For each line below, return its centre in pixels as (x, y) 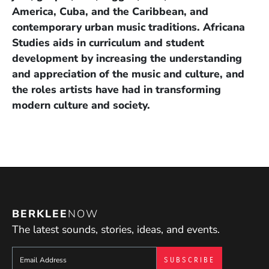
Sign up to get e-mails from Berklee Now (108, 254)
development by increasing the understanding (127, 58)
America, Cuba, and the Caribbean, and (110, 11)
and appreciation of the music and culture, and (128, 74)
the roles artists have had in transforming (116, 89)
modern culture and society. (81, 105)
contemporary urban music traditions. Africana (128, 27)
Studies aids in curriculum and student (108, 42)
